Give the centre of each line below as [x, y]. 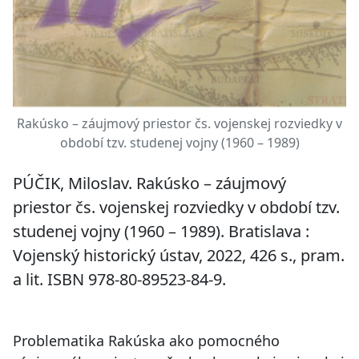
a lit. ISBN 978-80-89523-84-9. [121, 280]
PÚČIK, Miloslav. [75, 184]
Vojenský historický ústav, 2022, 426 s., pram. [179, 256]
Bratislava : [267, 232]
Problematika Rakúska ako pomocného [146, 341]
